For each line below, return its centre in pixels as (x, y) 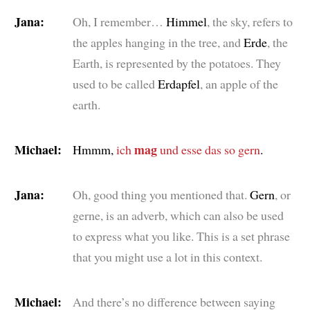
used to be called (113, 83)
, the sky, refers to (249, 21)
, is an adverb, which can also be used (192, 215)
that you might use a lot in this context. (167, 256)
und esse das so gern (208, 149)
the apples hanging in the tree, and (156, 42)
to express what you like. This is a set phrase (181, 236)
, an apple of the (239, 83)
